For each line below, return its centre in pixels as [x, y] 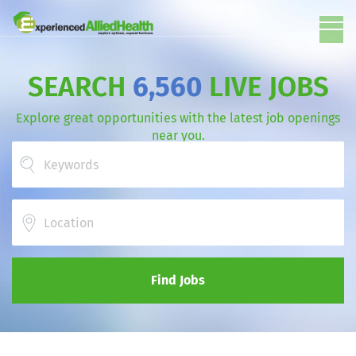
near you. [178, 135]
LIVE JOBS [265, 87]
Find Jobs [178, 280]
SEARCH [80, 87]
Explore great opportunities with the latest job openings [178, 118]
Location [36, 207]
